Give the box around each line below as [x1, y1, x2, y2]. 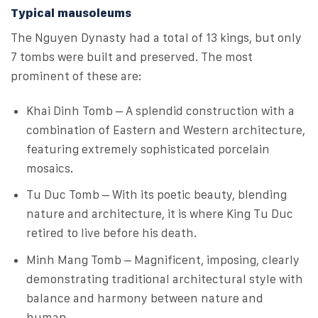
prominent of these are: [11, 69, 142, 84]
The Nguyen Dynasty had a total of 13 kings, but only [11, 31, 302, 45]
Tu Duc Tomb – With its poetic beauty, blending [26, 187, 287, 202]
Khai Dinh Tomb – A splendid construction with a [26, 104, 295, 119]
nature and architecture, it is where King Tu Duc [26, 207, 294, 221]
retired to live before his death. [26, 226, 197, 241]
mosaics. [26, 161, 74, 176]
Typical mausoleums [11, 5, 131, 20]
